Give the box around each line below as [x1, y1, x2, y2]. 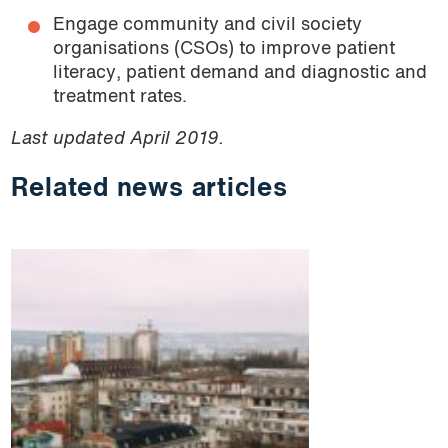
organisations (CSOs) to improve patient [53, 41, 396, 59]
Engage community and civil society [53, 17, 363, 35]
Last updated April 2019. [10, 130, 224, 148]
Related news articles [10, 175, 288, 202]
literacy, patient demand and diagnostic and [53, 65, 428, 83]
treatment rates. [53, 89, 188, 107]
